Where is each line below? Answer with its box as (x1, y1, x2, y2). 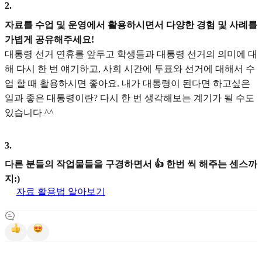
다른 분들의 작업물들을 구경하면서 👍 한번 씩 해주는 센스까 (5, 159, 257, 170)
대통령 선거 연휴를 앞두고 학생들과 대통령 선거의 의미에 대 (5, 49, 257, 59)
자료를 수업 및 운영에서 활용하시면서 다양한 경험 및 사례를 (5, 19, 257, 30)
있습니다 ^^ (5, 107, 54, 118)
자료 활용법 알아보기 (16, 187, 105, 197)
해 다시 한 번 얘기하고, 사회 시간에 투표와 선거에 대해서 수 (5, 63, 255, 74)
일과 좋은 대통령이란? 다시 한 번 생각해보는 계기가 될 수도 (5, 92, 254, 103)
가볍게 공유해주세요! (5, 34, 94, 44)
